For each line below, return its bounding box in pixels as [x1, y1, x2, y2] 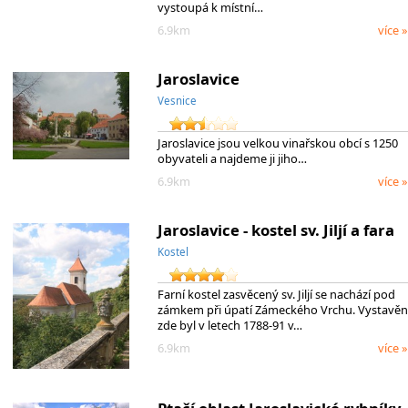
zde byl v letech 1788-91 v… [157, 317, 302, 334]
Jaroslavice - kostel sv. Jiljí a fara [157, 219, 394, 240]
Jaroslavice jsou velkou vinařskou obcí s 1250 [157, 135, 398, 152]
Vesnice [157, 93, 197, 107]
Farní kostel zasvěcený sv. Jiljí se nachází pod [157, 286, 395, 303]
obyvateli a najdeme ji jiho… [157, 150, 307, 168]
